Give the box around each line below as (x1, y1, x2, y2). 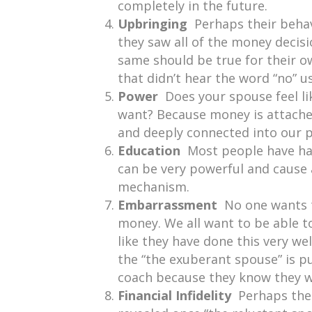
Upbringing (118, 15, 194, 32)
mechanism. (118, 178, 189, 195)
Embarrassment (118, 196, 224, 213)
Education (118, 142, 187, 159)
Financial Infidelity (118, 287, 238, 304)
